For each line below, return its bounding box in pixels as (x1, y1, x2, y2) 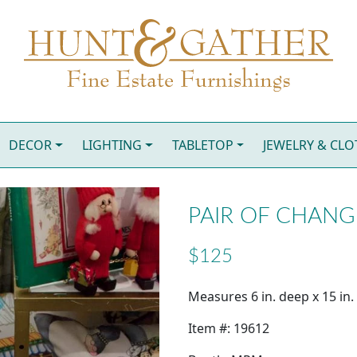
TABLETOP (171, 136, 233, 155)
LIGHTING (82, 136, 143, 155)
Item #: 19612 (188, 320, 269, 338)
